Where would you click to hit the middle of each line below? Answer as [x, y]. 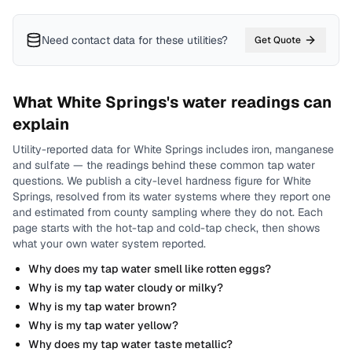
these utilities [189, 40]
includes [225, 149]
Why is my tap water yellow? [103, 325]
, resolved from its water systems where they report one [191, 196]
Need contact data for [97, 40]
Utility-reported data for [73, 149]
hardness [208, 181]
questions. [38, 181]
